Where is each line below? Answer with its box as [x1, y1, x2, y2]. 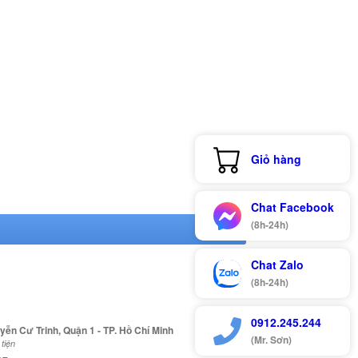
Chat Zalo [251, 257, 304, 272]
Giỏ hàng [251, 150, 301, 167]
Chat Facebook [251, 199, 334, 215]
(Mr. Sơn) [251, 332, 292, 347]
